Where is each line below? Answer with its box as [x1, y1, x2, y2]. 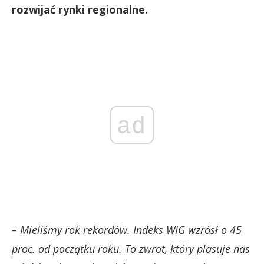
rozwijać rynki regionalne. [12, 2, 148, 16]
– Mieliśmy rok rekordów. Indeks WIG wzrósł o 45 [12, 223, 242, 237]
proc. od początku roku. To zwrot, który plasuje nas [12, 242, 250, 256]
